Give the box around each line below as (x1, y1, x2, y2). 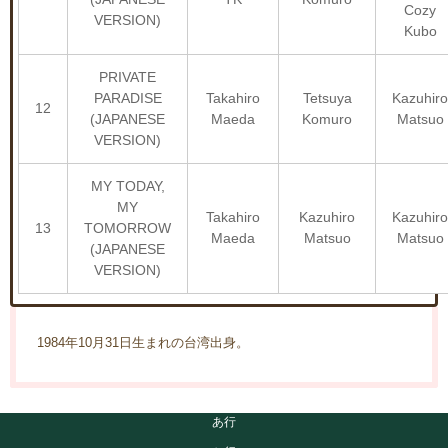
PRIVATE (99, 68, 156, 85)
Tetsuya (302, 89, 352, 106)
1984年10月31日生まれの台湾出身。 (37, 334, 250, 350)
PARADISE (93, 89, 162, 106)
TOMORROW (84, 219, 171, 236)
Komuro (302, 110, 352, 127)
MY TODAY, (90, 177, 165, 194)
